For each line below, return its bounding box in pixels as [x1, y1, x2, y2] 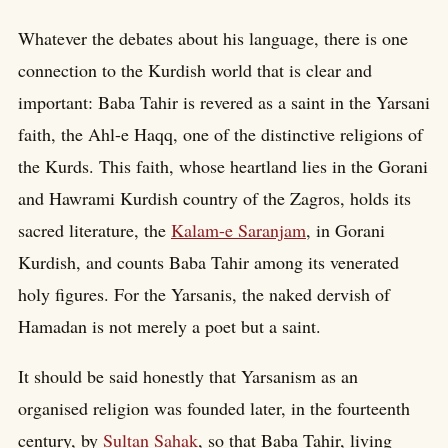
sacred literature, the [18, 217, 171, 242]
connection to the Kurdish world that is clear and [18, 57, 372, 82]
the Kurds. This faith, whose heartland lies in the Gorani [18, 153, 428, 178]
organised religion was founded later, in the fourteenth [18, 395, 410, 420]
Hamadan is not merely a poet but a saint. [18, 313, 321, 338]
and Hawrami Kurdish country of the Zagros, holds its [18, 185, 411, 210]
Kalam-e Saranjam [171, 217, 306, 242]
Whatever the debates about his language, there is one [18, 25, 408, 50]
